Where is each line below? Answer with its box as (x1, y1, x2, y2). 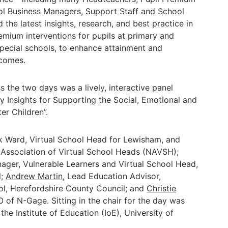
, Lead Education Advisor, (63, 171, 161, 181)
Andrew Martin (6, 171, 63, 181)
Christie (147, 183, 176, 193)
